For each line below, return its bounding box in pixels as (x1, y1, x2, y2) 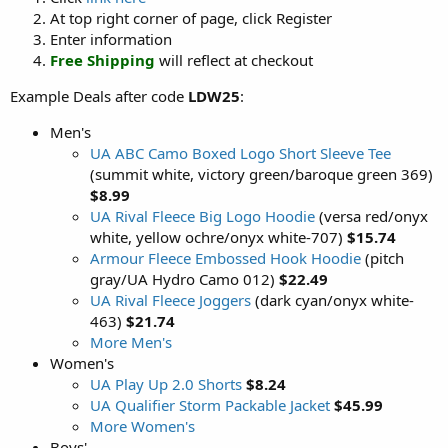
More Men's (90, 331, 172, 352)
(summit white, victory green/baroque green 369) (90, 163, 433, 184)
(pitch (361, 247, 404, 268)
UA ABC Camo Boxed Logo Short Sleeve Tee (90, 142, 391, 163)
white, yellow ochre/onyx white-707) (90, 226, 347, 247)
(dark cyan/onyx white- (251, 289, 414, 310)
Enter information (50, 28, 172, 49)
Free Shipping (50, 49, 155, 70)
